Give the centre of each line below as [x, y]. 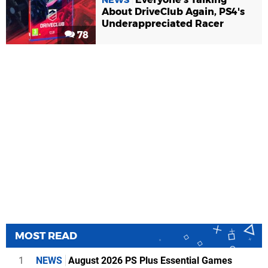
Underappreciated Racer [163, 23]
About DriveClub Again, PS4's [173, 11]
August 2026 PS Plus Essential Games [149, 260]
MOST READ [46, 235]
